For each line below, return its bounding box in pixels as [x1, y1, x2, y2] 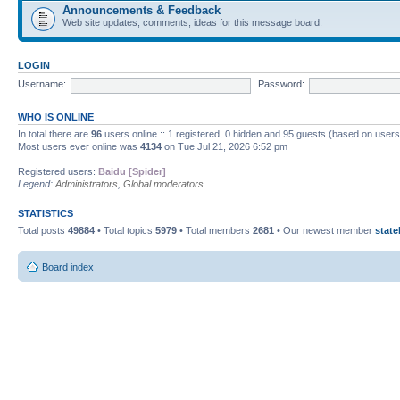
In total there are [18, 128, 91, 139]
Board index [42, 262, 94, 272]
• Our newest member [274, 224, 375, 236]
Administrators [55, 178, 118, 189]
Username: [18, 79, 66, 90]
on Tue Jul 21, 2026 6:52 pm [162, 140, 287, 152]
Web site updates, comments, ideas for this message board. [62, 16, 322, 28]
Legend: [18, 178, 55, 189]
